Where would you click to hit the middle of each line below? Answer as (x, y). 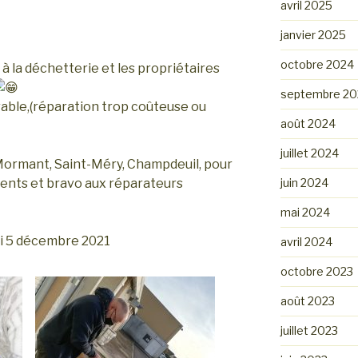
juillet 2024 (309, 153)
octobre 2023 (316, 271)
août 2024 (308, 123)
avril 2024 (306, 242)
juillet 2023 (309, 330)
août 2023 (307, 301)
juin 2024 (304, 183)
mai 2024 (305, 212)
